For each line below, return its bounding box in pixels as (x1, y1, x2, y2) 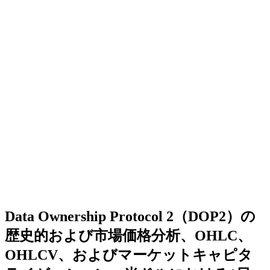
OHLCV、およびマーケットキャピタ (5, 246, 253, 263)
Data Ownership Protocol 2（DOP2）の (5, 208, 256, 224)
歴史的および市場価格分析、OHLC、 (5, 227, 252, 243)
